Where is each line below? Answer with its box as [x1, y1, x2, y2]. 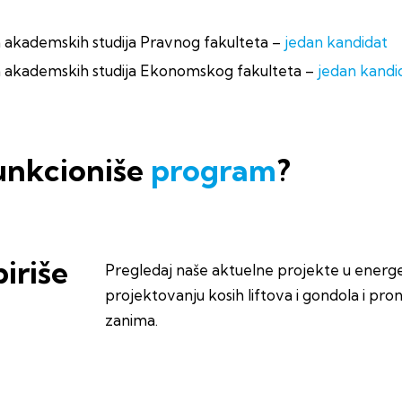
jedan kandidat [284, 31, 388, 51]
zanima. [105, 310, 158, 329]
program [151, 150, 276, 189]
